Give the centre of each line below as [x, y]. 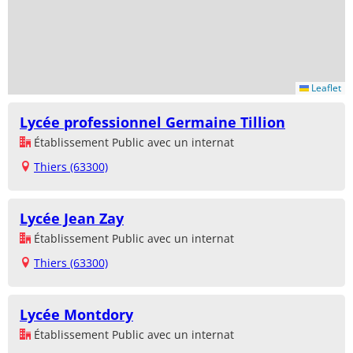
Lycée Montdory [76, 315]
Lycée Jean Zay [72, 219]
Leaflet [325, 88]
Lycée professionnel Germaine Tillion [152, 123]
